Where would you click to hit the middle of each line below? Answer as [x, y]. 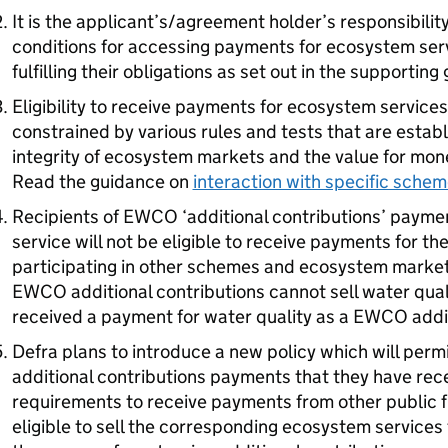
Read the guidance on [102, 181]
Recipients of [67, 216]
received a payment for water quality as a [182, 316]
